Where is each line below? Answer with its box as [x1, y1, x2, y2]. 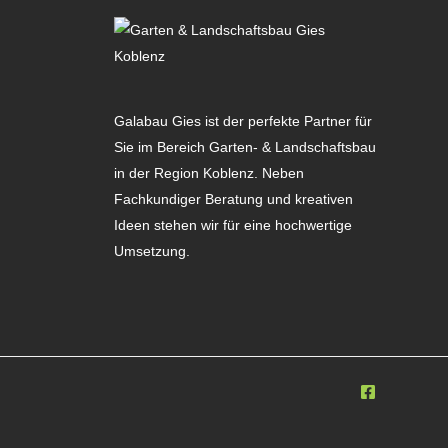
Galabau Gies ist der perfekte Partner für [113, 112, 372, 129]
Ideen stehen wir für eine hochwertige [113, 216, 352, 233]
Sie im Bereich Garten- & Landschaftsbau [113, 138, 376, 155]
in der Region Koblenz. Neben [113, 164, 304, 181]
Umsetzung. [113, 242, 190, 259]
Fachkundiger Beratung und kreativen [113, 190, 353, 207]
